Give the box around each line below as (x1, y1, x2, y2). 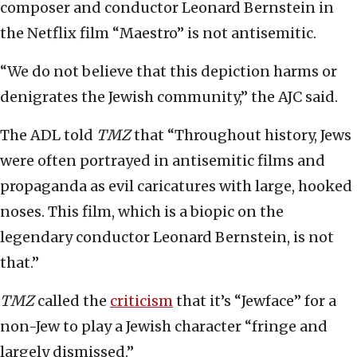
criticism (110, 292, 173, 311)
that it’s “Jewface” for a (173, 292, 336, 311)
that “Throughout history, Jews (131, 126, 351, 145)
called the (37, 292, 110, 311)
